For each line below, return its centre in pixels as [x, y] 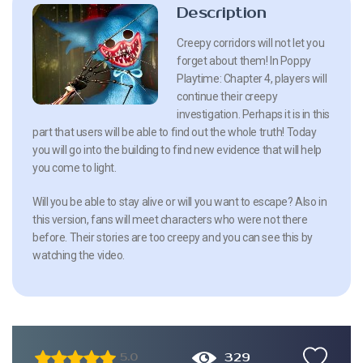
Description [222, 13]
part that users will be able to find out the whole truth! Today [175, 132]
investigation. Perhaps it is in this [253, 114]
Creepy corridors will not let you [251, 43]
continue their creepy [227, 96]
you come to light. [75, 167]
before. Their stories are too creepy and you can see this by [173, 237]
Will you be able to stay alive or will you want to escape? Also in [180, 201]
